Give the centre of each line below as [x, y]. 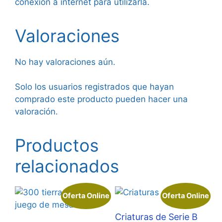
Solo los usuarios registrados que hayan [94, 87]
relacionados [67, 166]
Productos [57, 145]
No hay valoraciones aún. [65, 62]
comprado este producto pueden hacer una [101, 99]
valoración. [36, 112]
